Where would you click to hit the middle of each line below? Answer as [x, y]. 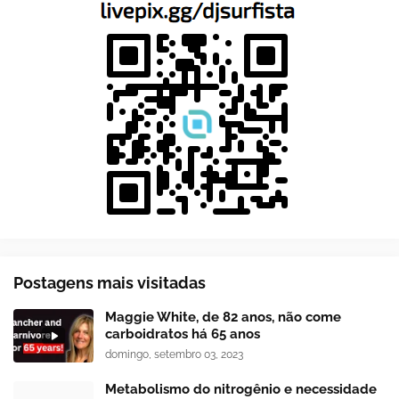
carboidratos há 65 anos [183, 334]
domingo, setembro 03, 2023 [174, 355]
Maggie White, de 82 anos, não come [223, 318]
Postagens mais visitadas [110, 283]
